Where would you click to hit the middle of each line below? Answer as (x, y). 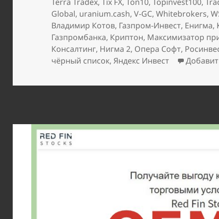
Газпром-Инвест (150, 25)
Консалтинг (74, 49)
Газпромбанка (79, 37)
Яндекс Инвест (142, 60)
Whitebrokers (182, 13)
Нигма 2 (115, 49)
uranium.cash (105, 13)
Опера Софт (158, 49)
